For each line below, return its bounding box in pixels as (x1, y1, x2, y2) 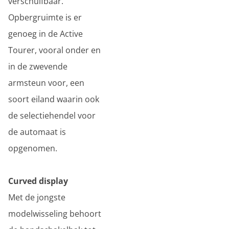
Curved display (8, 175, 68, 187)
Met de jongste (8, 192, 65, 203)
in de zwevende (8, 61, 67, 72)
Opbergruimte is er (8, 12, 82, 23)
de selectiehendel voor (8, 110, 96, 121)
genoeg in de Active (8, 28, 83, 39)
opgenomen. (8, 143, 57, 154)
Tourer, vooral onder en (8, 44, 101, 56)
